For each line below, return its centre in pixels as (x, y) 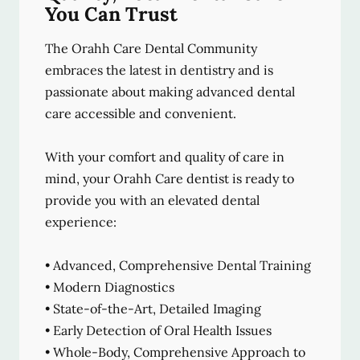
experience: (81, 222)
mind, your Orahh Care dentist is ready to (170, 179)
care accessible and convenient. (141, 114)
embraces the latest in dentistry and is (159, 70)
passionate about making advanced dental (170, 92)
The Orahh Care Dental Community (151, 49)
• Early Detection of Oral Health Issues (158, 331)
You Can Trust (111, 14)
